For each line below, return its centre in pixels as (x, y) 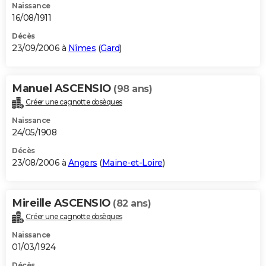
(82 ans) (132, 203)
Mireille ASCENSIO (62, 203)
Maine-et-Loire (132, 162)
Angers (83, 162)
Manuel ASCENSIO (63, 89)
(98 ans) (133, 89)
